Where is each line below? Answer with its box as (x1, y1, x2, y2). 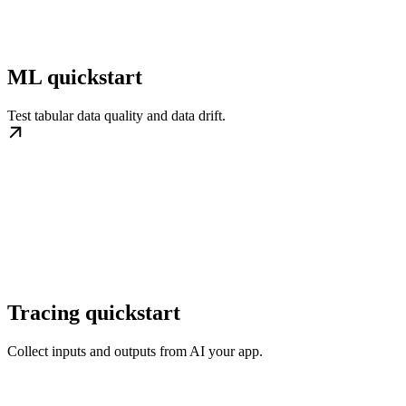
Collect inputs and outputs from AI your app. (7, 343, 263, 360)
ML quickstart (7, 64, 142, 89)
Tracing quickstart (7, 301, 180, 325)
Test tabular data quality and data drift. (7, 107, 226, 123)
